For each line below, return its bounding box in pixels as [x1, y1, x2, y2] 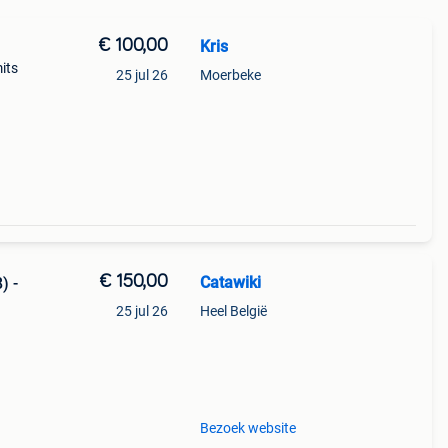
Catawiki [199, 273, 261, 292]
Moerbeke [199, 67, 261, 83]
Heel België [199, 303, 267, 319]
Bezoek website [199, 420, 296, 436]
